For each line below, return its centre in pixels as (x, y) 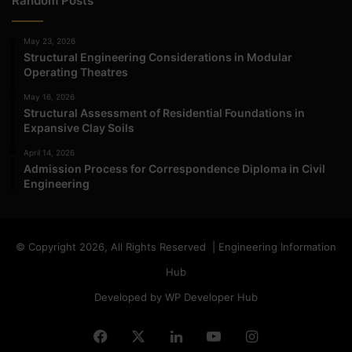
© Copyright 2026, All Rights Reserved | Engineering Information (176, 247)
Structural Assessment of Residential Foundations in (164, 113)
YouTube (249, 336)
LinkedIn (210, 336)
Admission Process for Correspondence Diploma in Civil (174, 169)
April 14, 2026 (49, 153)
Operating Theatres (76, 72)
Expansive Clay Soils (79, 128)
